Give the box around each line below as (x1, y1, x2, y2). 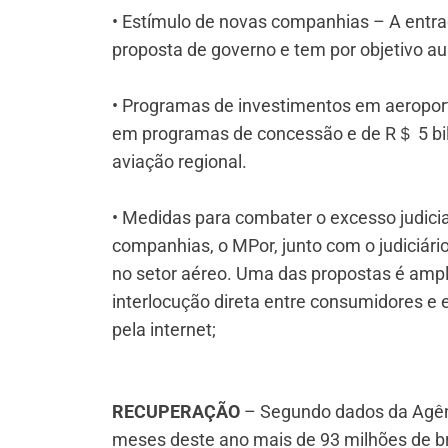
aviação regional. (112, 151, 247, 173)
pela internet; (112, 319, 216, 341)
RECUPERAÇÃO (112, 400, 240, 422)
